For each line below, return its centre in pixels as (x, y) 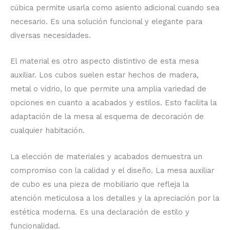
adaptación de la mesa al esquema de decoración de (107, 117)
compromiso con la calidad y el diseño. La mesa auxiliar (112, 170)
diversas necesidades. (51, 36)
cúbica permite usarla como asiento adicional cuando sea (115, 8)
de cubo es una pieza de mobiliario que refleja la (100, 184)
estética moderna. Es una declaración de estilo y (100, 212)
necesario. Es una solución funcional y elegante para (106, 22)
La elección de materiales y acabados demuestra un (106, 156)
